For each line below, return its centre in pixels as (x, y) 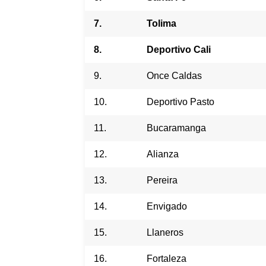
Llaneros (165, 232)
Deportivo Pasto (180, 102)
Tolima (161, 23)
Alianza (163, 154)
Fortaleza (167, 258)
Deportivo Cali (179, 49)
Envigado (167, 206)
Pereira (162, 180)
